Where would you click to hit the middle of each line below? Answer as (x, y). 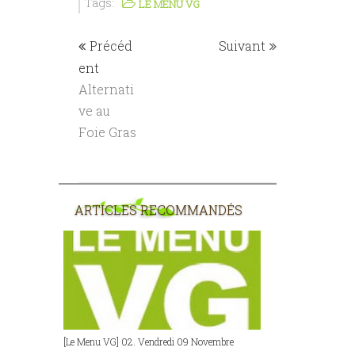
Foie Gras (107, 132)
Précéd (111, 46)
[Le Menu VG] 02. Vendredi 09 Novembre (149, 342)
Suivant (242, 46)
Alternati (106, 90)
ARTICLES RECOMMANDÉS (158, 210)
